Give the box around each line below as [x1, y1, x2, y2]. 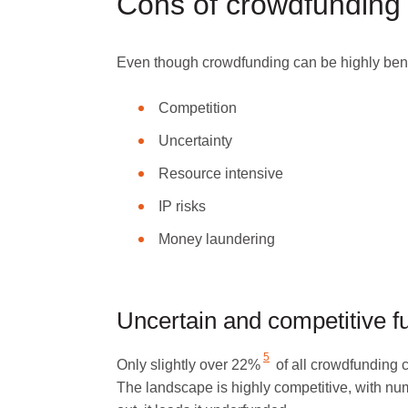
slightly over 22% [150, 356, 260, 372]
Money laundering [158, 230, 275, 247]
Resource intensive [158, 165, 283, 181]
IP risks [158, 198, 206, 214]
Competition [158, 99, 240, 116]
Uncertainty [158, 132, 232, 148]
